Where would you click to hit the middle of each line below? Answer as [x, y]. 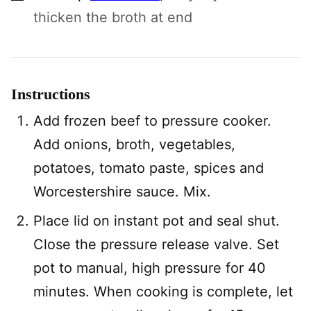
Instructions [53, 94]
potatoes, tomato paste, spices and [149, 168]
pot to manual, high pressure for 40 [150, 268]
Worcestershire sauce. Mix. [122, 191]
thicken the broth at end [113, 17]
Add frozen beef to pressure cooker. [152, 120]
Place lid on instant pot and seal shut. [157, 220]
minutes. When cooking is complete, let [163, 291]
